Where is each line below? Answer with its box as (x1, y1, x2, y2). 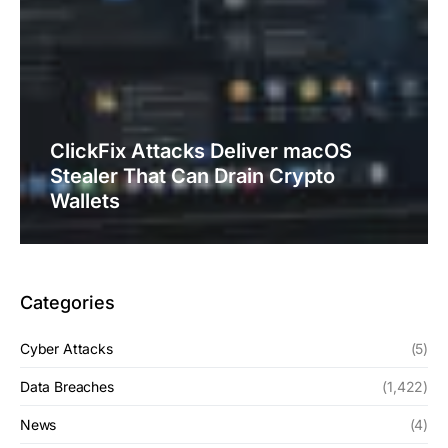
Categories (20, 291, 115, 313)
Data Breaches (20, 377, 114, 395)
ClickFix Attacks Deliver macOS (50, 138, 352, 163)
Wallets (50, 188, 120, 213)
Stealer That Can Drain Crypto (50, 163, 335, 188)
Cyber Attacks (20, 339, 113, 357)
